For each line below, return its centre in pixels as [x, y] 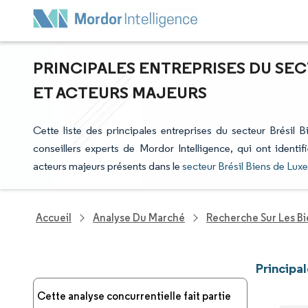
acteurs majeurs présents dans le [108, 166]
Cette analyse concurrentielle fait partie [134, 296]
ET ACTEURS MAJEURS [120, 92]
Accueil [54, 218]
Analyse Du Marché [139, 218]
